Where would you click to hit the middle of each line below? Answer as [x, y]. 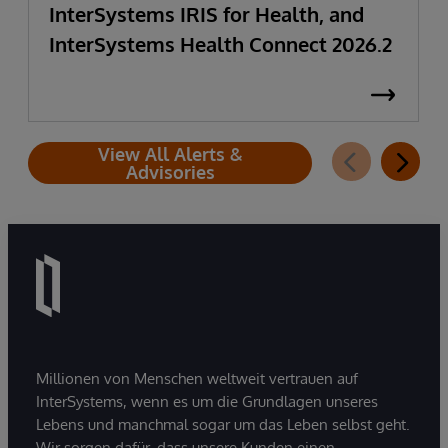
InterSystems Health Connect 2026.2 [220, 44]
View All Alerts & [170, 154]
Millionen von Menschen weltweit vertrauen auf [197, 378]
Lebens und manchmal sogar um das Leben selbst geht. [223, 424]
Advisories [170, 172]
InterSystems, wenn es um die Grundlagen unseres [207, 401]
